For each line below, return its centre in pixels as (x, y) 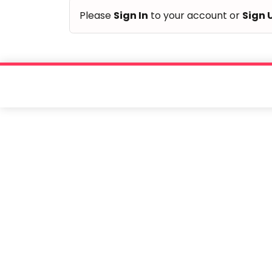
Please (97, 15)
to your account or (195, 15)
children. (77, 30)
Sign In (131, 15)
